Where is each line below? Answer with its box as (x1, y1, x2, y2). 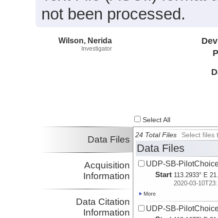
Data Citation (76, 197, 130, 207)
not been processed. (41, 5, 186, 23)
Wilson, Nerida (58, 36, 112, 45)
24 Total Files (135, 131, 177, 139)
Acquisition (84, 160, 130, 171)
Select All (141, 116, 171, 124)
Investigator (81, 45, 112, 52)
